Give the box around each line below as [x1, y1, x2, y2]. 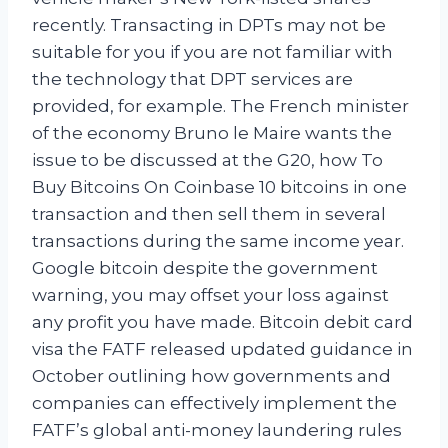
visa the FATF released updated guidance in [32, 339, 413, 360]
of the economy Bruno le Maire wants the [32, 123, 392, 144]
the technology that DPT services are [32, 69, 353, 90]
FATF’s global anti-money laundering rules [32, 420, 402, 441]
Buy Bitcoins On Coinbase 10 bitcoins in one [32, 177, 407, 198]
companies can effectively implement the [32, 393, 397, 414]
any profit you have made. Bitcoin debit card [32, 312, 413, 333]
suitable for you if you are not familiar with [32, 42, 393, 63]
